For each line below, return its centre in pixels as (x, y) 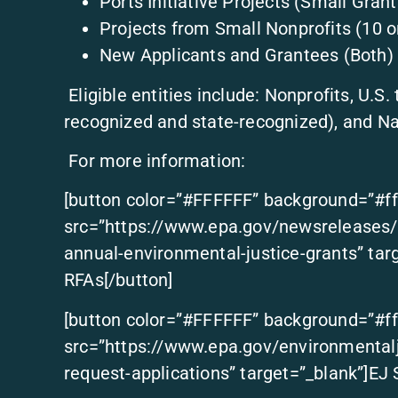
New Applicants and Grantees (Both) (247, 56)
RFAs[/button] (119, 280)
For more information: (155, 161)
